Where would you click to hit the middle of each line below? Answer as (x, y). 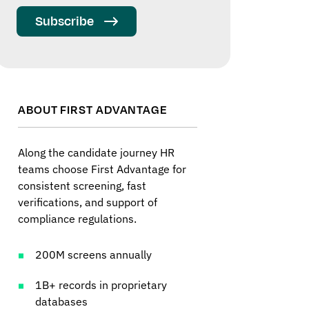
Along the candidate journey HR (96, 153)
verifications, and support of (88, 202)
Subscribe (64, 22)
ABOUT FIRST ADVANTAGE (93, 111)
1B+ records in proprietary (101, 285)
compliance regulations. (77, 219)
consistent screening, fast (82, 186)
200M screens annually (93, 255)
